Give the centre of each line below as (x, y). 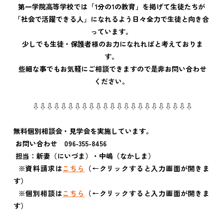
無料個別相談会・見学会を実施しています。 (83, 131)
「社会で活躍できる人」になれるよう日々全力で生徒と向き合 (111, 19)
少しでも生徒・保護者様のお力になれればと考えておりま (112, 44)
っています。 (111, 31)
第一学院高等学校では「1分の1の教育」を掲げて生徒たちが (111, 6)
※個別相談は (40, 193)
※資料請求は (40, 168)
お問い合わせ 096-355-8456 (61, 143)
